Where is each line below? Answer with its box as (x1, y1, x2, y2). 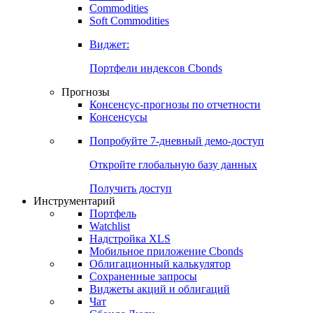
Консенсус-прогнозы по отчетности (89, 99, 261, 111)
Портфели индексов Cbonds (89, 62, 222, 75)
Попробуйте (89, 135, 150, 147)
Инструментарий (34, 195, 115, 208)
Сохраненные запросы (89, 270, 197, 283)
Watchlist (89, 220, 130, 233)
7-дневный (150, 135, 202, 147)
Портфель (89, 208, 136, 220)
